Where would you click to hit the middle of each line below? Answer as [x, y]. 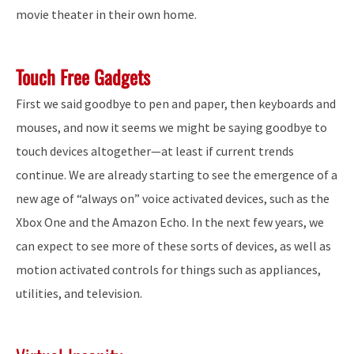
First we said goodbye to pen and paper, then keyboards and [176, 103]
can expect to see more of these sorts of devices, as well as [173, 245]
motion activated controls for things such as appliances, [168, 269]
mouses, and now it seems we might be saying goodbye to [171, 127]
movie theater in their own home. [106, 15]
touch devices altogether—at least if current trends [155, 151]
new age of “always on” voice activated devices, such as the [173, 198]
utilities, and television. [79, 293]
